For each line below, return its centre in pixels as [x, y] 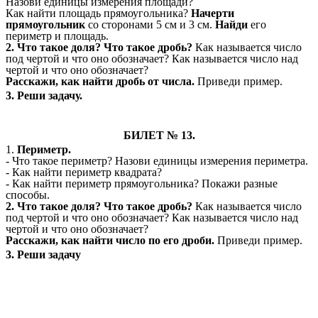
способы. [28, 195]
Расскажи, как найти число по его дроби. [111, 241]
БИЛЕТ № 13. [159, 136]
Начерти [213, 13]
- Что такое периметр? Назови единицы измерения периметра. [157, 161]
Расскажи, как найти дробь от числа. [102, 82]
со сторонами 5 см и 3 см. [150, 25]
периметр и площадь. [59, 36]
